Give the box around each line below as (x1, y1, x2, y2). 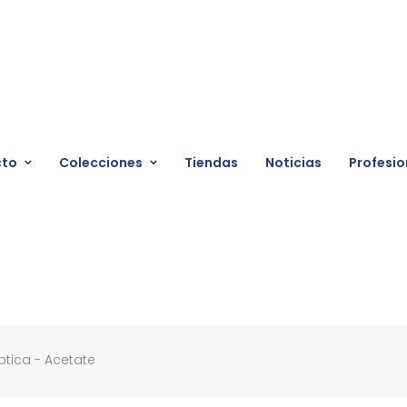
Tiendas (184, 154, 239, 173)
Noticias (265, 154, 323, 173)
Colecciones (59, 154, 144, 173)
